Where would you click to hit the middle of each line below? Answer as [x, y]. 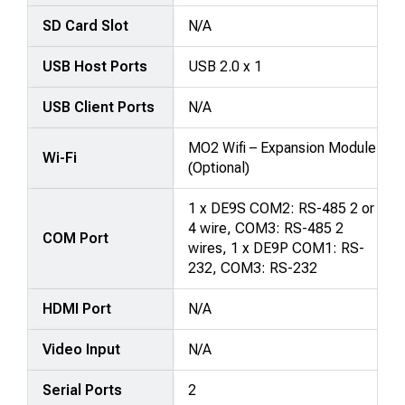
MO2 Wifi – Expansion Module [283, 147]
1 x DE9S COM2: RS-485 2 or [282, 208]
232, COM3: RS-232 [253, 268]
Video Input [82, 349]
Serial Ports [83, 390]
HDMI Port [77, 308]
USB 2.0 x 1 [226, 66]
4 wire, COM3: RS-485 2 [266, 228]
